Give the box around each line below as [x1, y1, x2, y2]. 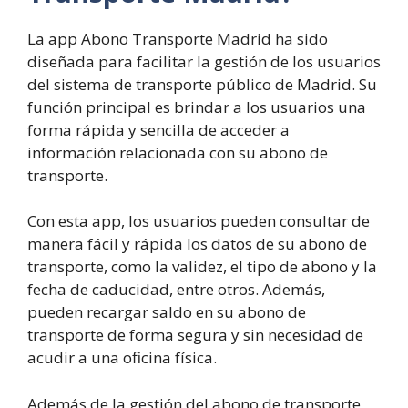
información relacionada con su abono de [27, 141, 328, 163]
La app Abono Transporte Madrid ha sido [27, 27, 328, 49]
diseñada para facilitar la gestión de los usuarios [27, 50, 381, 72]
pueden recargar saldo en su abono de [27, 301, 306, 323]
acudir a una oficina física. [27, 347, 217, 369]
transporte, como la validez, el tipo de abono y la [27, 256, 377, 278]
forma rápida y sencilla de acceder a [27, 118, 290, 140]
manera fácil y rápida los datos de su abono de [27, 233, 367, 255]
